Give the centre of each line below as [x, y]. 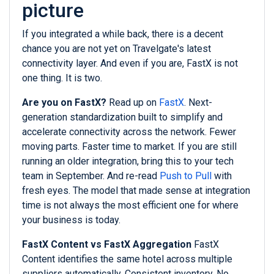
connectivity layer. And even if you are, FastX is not [130, 64]
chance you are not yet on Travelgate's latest [117, 49]
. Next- [198, 103]
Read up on [133, 103]
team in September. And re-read [91, 176]
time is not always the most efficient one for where [130, 206]
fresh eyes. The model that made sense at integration [136, 191]
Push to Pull [186, 176]
